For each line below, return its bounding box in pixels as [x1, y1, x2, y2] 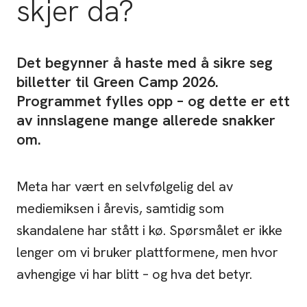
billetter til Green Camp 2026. [16, 72, 219, 93]
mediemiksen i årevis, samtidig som [16, 199, 224, 218]
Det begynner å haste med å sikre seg [16, 53, 273, 73]
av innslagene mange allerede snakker [16, 110, 275, 131]
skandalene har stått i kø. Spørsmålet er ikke [16, 221, 282, 240]
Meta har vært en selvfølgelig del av [16, 177, 233, 196]
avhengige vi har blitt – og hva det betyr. [16, 265, 252, 284]
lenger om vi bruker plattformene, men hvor [16, 243, 278, 262]
